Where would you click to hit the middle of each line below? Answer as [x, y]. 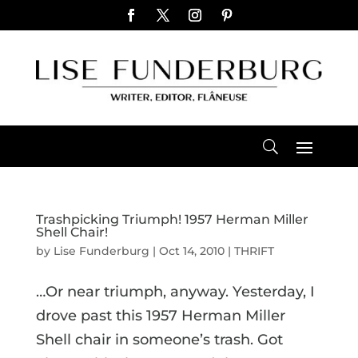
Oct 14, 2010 [191, 251]
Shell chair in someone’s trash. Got [159, 339]
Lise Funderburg [101, 251]
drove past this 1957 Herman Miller [160, 315]
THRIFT [254, 251]
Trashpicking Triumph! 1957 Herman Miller [172, 219]
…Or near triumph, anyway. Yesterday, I [175, 291]
